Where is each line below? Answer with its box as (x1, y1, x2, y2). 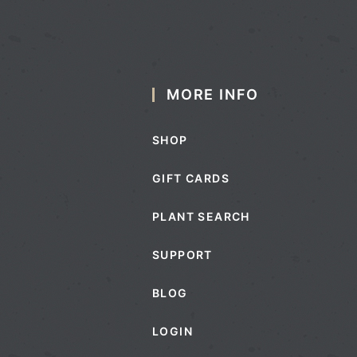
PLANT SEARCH (152, 209, 250, 223)
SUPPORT (152, 247, 213, 261)
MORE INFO (167, 85, 260, 103)
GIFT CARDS (152, 171, 229, 185)
